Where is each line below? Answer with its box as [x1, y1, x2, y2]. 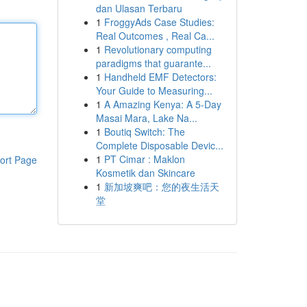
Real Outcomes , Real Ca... [95, 29, 214, 42]
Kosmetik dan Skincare [95, 166, 195, 180]
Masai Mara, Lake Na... [95, 111, 197, 125]
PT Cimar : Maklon [103, 152, 185, 166]
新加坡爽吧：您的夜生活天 [103, 180, 219, 193]
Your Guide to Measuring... [95, 84, 212, 97]
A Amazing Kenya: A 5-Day [103, 97, 221, 111]
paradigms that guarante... [95, 56, 211, 70]
